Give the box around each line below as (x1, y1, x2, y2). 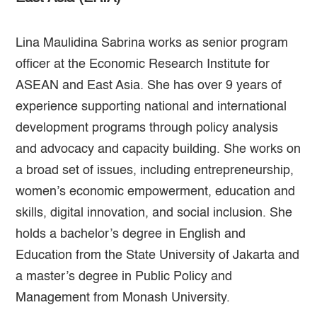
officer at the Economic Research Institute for (16, 58, 270, 71)
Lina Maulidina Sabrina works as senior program (16, 37, 289, 50)
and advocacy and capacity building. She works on (16, 143, 301, 156)
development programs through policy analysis (16, 122, 279, 135)
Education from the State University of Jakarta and (16, 249, 300, 263)
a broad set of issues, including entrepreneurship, (16, 164, 294, 178)
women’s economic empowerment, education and (16, 185, 296, 199)
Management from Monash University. (16, 292, 231, 305)
